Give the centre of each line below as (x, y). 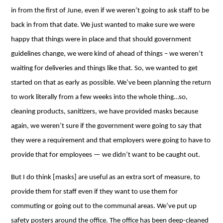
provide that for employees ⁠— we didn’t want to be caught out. (106, 155)
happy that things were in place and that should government (101, 39)
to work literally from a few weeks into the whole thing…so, (100, 97)
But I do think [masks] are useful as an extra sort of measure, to (106, 177)
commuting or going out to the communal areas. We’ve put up (104, 206)
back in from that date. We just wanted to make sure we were (103, 25)
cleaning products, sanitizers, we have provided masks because (105, 111)
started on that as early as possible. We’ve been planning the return (111, 83)
